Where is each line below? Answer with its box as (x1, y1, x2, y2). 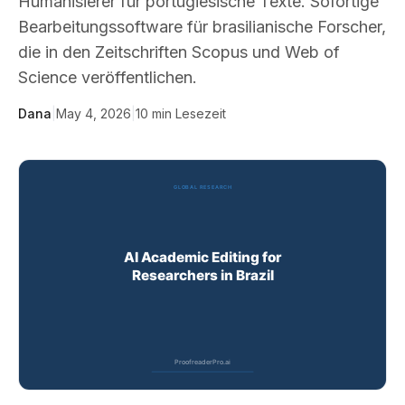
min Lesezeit (152, 106, 226, 121)
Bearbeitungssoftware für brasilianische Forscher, (18, 17, 386, 36)
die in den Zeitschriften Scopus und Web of (18, 42, 340, 61)
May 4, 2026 (56, 106, 131, 121)
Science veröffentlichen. (18, 68, 197, 87)
